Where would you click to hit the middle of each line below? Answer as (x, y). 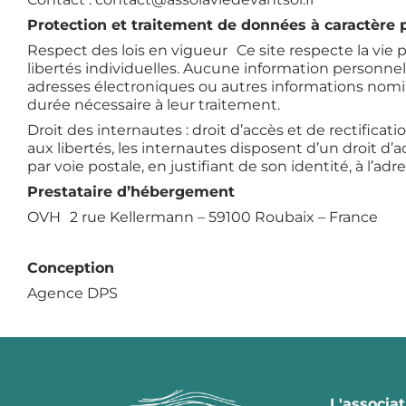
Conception (71, 267)
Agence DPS (72, 293)
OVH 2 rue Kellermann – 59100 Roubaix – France (203, 217)
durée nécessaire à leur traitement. (154, 104)
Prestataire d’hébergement (131, 191)
